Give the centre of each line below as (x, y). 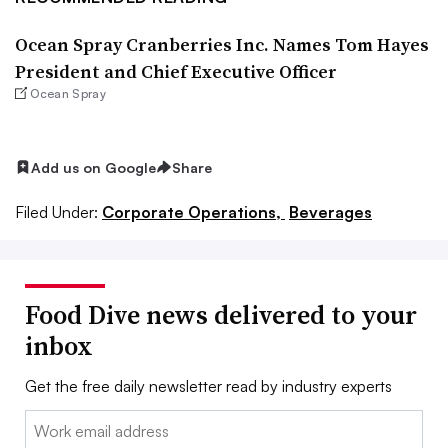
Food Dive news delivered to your (221, 315)
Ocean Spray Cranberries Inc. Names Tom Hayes (222, 44)
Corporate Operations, (193, 212)
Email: (45, 422)
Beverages (330, 212)
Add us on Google (93, 167)
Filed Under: (56, 212)
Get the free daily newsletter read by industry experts (208, 386)
